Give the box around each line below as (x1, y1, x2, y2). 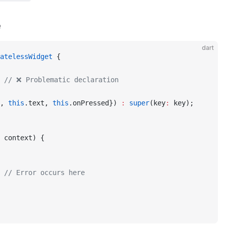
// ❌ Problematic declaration (4, 76, 119, 84)
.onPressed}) (69, 99, 121, 107)
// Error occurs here (4, 168, 85, 177)
